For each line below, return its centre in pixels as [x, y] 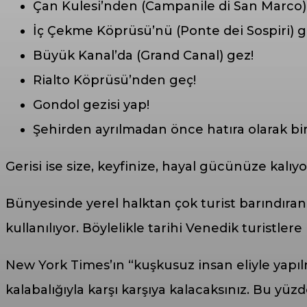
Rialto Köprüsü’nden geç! [114, 80]
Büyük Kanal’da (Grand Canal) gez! [143, 56]
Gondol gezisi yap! [91, 105]
